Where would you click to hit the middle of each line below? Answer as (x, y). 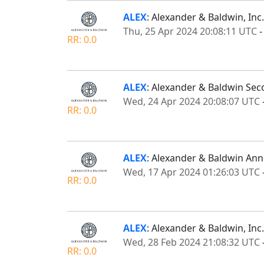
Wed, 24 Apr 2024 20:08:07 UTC (192, 102)
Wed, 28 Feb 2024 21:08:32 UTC (192, 242)
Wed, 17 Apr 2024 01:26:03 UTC (192, 172)
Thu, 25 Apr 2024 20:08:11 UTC (190, 31)
